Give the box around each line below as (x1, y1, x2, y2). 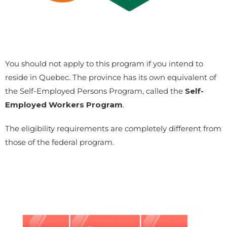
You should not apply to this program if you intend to (5, 59, 203, 69)
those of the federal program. (5, 137, 116, 147)
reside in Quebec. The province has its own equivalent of (5, 72, 216, 83)
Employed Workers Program (5, 100, 123, 110)
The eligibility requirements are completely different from (5, 124, 221, 134)
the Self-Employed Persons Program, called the (5, 86, 183, 96)
